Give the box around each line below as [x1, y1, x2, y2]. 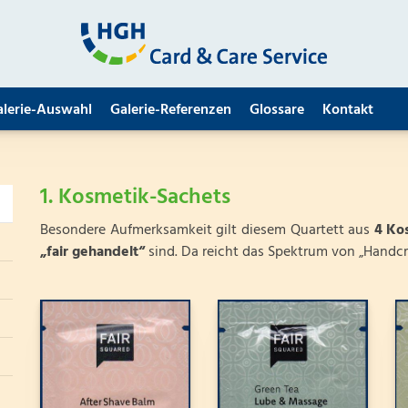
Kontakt [322, 98, 373, 122]
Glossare [250, 98, 304, 122]
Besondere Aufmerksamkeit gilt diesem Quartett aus [39, 219, 374, 242]
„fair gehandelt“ [39, 240, 145, 264]
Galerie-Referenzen [110, 98, 231, 122]
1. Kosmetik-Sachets [39, 180, 230, 215]
